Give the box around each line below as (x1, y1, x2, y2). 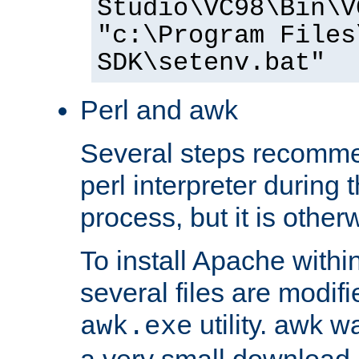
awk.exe (80, 311, 192, 342)
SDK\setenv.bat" (97, 48, 325, 78)
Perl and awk (80, 94, 238, 125)
